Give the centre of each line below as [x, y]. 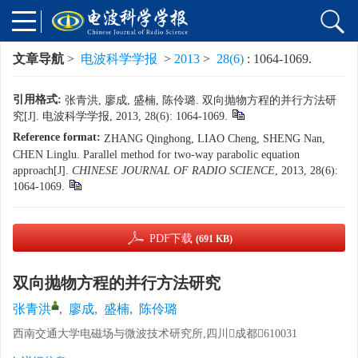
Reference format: [57, 137]
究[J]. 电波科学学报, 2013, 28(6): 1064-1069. [120, 116]
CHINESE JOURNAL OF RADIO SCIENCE [173, 171]
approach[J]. [42, 171]
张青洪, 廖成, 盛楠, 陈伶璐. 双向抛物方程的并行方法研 [201, 100]
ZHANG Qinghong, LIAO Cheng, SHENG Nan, [215, 139]
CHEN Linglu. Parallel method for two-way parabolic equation [156, 155]
